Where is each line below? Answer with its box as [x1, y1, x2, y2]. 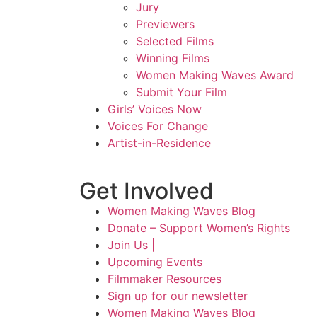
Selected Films [136, 34, 214, 49]
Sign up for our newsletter [108, 289, 248, 304]
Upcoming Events [108, 255, 202, 270]
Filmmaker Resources [108, 272, 221, 287]
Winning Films [136, 51, 209, 66]
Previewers [136, 17, 195, 32]
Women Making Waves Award [136, 68, 294, 83]
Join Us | [108, 238, 155, 253]
